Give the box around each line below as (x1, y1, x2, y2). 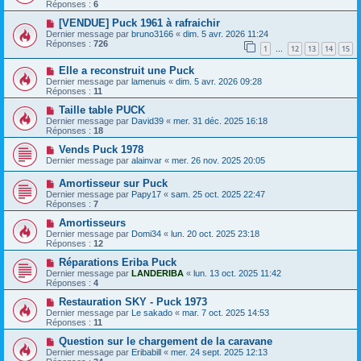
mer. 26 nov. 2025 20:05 (172, 155, 265, 165)
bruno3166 (131, 29, 173, 39)
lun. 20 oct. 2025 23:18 (171, 228, 259, 239)
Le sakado (131, 307, 172, 317)
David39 (131, 115, 164, 126)
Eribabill (131, 346, 161, 357)
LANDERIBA (131, 268, 184, 278)
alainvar (131, 155, 162, 165)
